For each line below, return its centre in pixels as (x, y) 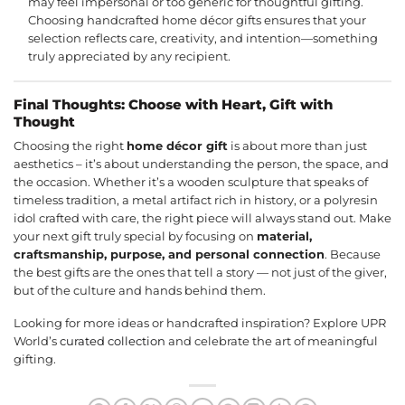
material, (284, 236)
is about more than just (297, 146)
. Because (353, 254)
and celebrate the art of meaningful (272, 342)
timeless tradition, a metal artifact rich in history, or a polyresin (196, 200)
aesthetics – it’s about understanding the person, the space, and (201, 164)
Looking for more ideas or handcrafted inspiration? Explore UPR (200, 324)
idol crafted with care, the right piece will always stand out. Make (202, 218)
